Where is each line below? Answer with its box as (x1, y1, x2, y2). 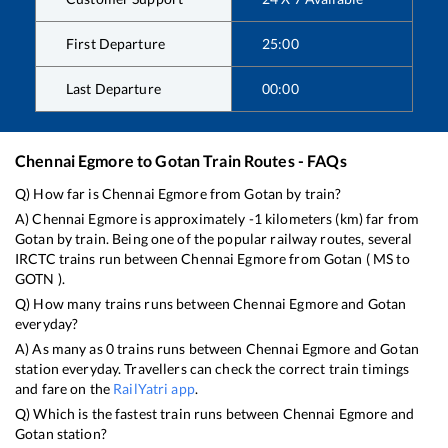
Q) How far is (15, 185, 102, 203)
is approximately (137, 210, 249, 228)
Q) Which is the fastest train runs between (15, 405, 283, 423)
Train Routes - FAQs (200, 151, 347, 171)
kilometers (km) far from (261, 210, 420, 228)
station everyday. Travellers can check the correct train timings (15, 360, 410, 378)
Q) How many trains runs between (15, 295, 234, 313)
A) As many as (15, 340, 106, 358)
